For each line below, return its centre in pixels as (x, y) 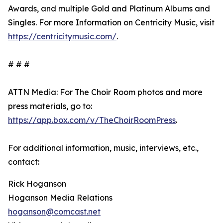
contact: (24, 162)
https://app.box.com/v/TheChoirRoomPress (92, 120)
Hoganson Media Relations (60, 198)
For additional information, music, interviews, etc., (103, 148)
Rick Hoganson (37, 184)
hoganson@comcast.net (54, 212)
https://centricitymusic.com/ (62, 37)
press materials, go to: (50, 106)
